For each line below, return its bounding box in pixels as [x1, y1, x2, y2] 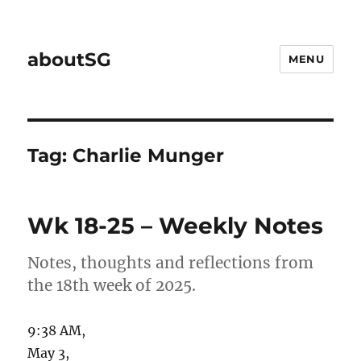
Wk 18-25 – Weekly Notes [27, 212, 324, 239]
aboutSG [27, 48, 112, 71]
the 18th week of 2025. [27, 276, 197, 295]
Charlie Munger [73, 144, 225, 167]
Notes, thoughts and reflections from [27, 253, 314, 272]
